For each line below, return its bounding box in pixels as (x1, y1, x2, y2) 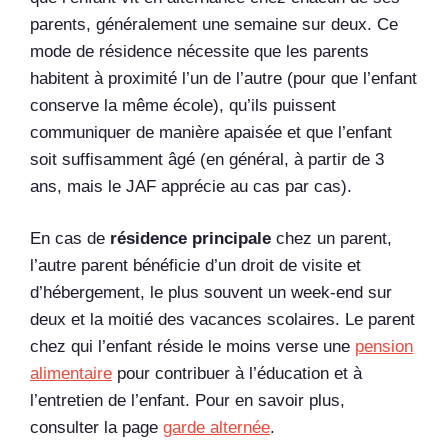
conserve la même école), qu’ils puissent (30, 95, 336, 115)
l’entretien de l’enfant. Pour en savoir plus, (30, 391, 345, 411)
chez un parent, (271, 229, 392, 249)
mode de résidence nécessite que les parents (30, 41, 369, 61)
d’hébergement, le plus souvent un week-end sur (30, 283, 392, 303)
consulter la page (30, 418, 163, 438)
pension (355, 337, 413, 357)
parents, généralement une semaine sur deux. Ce (30, 14, 398, 34)
